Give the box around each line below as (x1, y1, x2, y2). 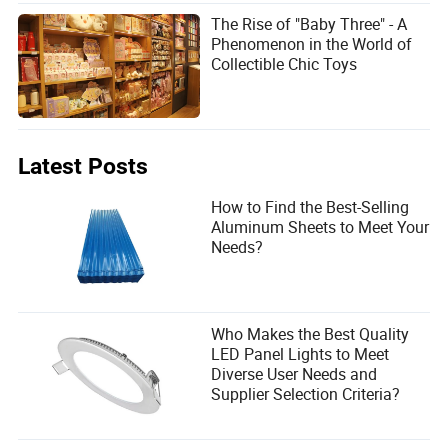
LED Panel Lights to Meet (211, 342, 390, 365)
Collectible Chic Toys (211, 52, 358, 75)
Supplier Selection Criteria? (211, 382, 401, 405)
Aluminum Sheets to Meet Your (211, 215, 430, 238)
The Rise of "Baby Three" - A (211, 12, 408, 35)
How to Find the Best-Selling (211, 195, 410, 218)
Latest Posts (18, 152, 149, 180)
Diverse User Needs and (211, 362, 378, 385)
